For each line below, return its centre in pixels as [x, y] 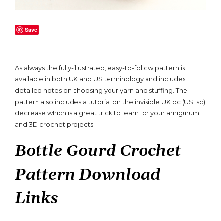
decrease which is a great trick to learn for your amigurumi [108, 113]
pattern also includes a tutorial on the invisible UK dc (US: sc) [110, 101]
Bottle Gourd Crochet [98, 151]
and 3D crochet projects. [55, 124]
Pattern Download [88, 175]
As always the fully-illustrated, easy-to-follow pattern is [100, 67]
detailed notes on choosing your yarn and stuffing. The [101, 90]
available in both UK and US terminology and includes [100, 79]
